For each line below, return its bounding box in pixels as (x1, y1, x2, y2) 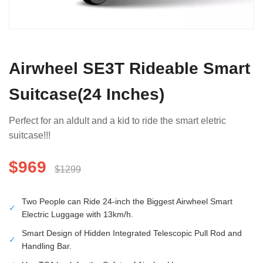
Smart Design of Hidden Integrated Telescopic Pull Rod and (22, 228, 242, 238)
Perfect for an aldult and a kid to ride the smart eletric (9, 116, 226, 126)
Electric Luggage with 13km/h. (22, 210, 133, 219)
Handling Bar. (22, 241, 72, 251)
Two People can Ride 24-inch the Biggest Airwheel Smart (22, 197, 232, 206)
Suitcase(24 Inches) (9, 85, 164, 103)
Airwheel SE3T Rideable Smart (9, 59, 250, 77)
